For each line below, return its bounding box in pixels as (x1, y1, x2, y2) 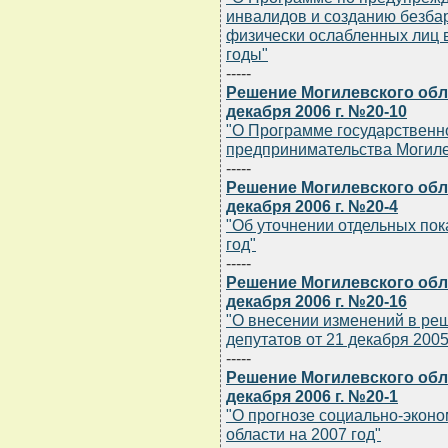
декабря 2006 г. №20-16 (226, 292, 407, 311)
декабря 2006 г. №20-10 (226, 102, 407, 121)
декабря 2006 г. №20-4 (226, 197, 398, 216)
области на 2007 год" (226, 425, 381, 444)
